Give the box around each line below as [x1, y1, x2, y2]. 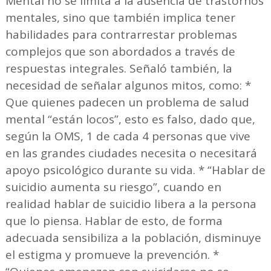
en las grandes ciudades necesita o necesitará [5, 145, 257, 161]
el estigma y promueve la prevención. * [5, 246, 219, 263]
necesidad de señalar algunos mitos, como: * [5, 77, 251, 93]
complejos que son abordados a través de [5, 43, 235, 59]
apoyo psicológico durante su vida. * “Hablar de [5, 162, 266, 178]
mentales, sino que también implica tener [5, 9, 235, 25]
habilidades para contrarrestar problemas [5, 26, 237, 42]
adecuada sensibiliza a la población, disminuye [5, 229, 261, 246]
